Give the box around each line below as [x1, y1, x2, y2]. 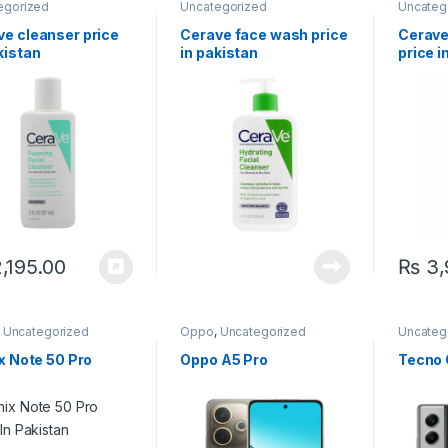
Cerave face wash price [180, 25, 348, 43]
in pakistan [180, 43, 258, 61]
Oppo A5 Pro [180, 350, 268, 368]
